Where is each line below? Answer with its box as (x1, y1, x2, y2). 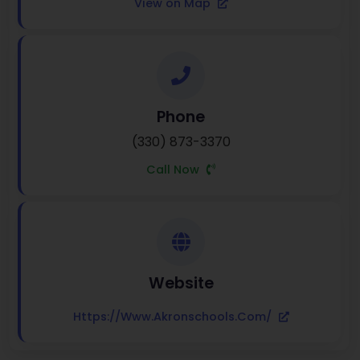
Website (148, 272, 214, 295)
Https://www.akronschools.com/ (72, 309, 275, 325)
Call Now (146, 162, 202, 178)
